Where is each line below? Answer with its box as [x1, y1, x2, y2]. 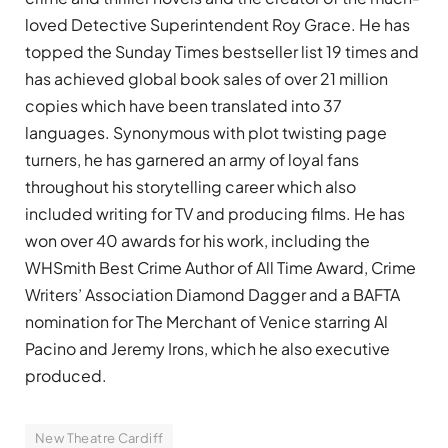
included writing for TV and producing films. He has [25, 202, 405, 224]
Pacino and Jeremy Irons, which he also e [25, 337, 325, 359]
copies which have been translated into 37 [25, 94, 342, 116]
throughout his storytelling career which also [25, 175, 356, 197]
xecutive [325, 337, 390, 359]
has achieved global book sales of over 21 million [25, 67, 388, 89]
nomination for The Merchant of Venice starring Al [25, 310, 388, 332]
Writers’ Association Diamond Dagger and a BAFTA [25, 283, 400, 305]
